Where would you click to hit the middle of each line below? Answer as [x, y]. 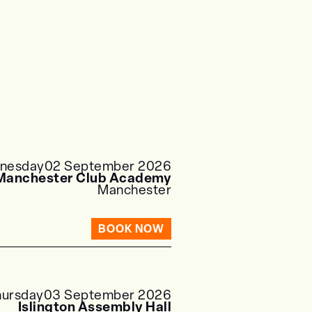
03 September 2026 [107, 295]
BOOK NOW [131, 228]
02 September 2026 [108, 166]
